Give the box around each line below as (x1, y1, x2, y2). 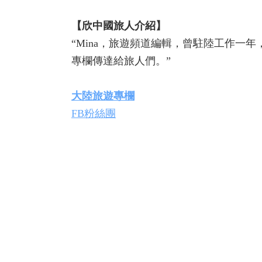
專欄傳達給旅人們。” (71, 55, 171, 67)
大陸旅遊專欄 (71, 90, 135, 102)
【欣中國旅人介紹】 (71, 20, 166, 32)
